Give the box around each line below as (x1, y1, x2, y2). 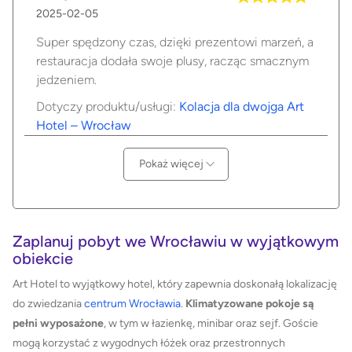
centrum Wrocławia (84, 297, 181, 311)
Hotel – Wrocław (36, 118, 131, 134)
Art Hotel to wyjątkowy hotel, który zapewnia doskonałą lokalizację (13, 277, 337, 291)
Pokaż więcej (138, 157, 206, 171)
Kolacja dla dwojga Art (179, 99, 304, 115)
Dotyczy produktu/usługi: (36, 99, 179, 115)
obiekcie (13, 248, 73, 268)
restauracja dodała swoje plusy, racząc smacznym (36, 53, 309, 69)
